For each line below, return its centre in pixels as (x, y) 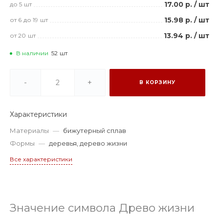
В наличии (32, 53)
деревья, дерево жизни (88, 143)
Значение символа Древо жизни (102, 208)
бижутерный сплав (95, 131)
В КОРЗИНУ (157, 83)
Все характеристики (41, 159)
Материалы (29, 131)
